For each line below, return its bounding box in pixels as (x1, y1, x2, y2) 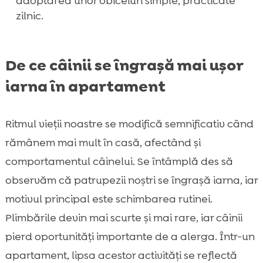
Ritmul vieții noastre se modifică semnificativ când (5, 116, 254, 131)
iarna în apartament (5, 76, 166, 96)
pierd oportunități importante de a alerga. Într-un (5, 229, 255, 244)
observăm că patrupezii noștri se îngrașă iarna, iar (5, 173, 258, 187)
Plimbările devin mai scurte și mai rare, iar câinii (5, 210, 242, 225)
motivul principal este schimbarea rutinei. (5, 191, 213, 206)
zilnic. (15, 8, 43, 23)
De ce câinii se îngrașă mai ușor (5, 55, 243, 75)
